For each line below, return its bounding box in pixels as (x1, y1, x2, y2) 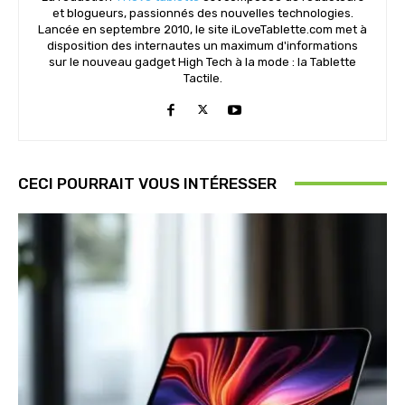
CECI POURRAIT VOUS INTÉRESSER (18, 174, 277, 193)
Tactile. (183, 71, 222, 85)
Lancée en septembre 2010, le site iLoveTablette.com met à (38, 22, 367, 36)
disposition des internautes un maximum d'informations (47, 38, 358, 52)
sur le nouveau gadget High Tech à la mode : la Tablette (49, 54, 356, 69)
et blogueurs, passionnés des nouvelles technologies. (52, 5, 353, 20)
